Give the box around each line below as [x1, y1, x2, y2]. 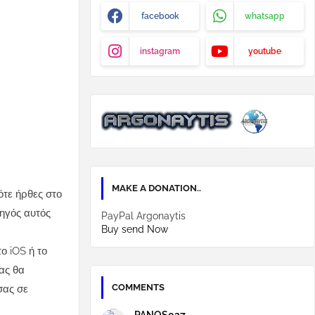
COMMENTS [112, 282, 165, 292]
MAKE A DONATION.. [112, 183, 201, 193]
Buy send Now [101, 224, 168, 235]
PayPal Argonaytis [101, 210, 186, 221]
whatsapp [245, 11, 285, 21]
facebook [141, 11, 179, 21]
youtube [248, 46, 281, 56]
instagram [140, 46, 180, 56]
